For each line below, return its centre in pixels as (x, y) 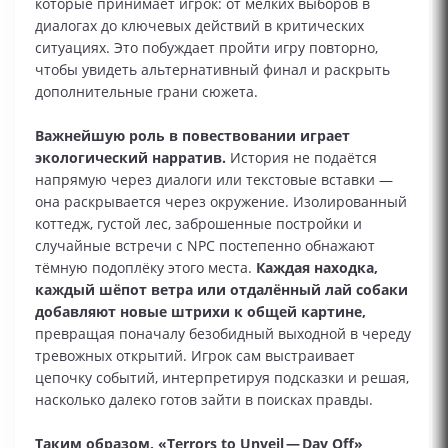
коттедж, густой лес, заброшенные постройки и (198, 223)
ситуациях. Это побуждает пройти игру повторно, (206, 47)
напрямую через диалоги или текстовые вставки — (214, 179)
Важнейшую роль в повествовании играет (192, 135)
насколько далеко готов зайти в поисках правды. (204, 399)
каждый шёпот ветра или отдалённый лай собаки (221, 289)
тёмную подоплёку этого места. (145, 267)
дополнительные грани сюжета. (146, 91)
